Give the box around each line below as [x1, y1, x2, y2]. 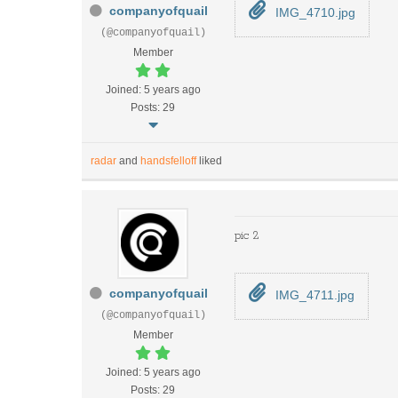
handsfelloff [140, 155, 196, 167]
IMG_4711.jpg [272, 288, 354, 302]
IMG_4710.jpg [272, 5, 355, 20]
